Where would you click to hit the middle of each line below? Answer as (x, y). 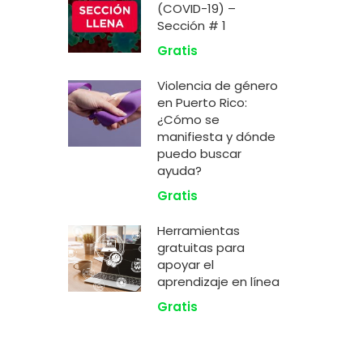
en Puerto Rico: (202, 102)
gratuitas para (201, 248)
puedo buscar (199, 154)
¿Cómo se (188, 120)
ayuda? (179, 171)
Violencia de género (217, 85)
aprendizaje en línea (218, 282)
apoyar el (185, 265)
